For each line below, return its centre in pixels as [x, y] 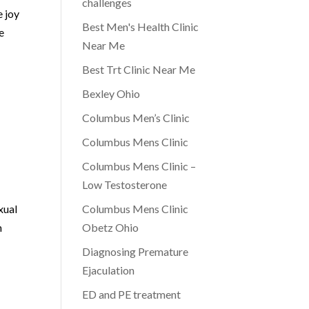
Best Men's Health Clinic [141, 27]
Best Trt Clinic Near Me [139, 69]
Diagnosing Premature [136, 251]
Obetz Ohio [111, 227]
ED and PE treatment [132, 294]
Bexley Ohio [111, 93]
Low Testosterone [125, 185]
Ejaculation [109, 270]
